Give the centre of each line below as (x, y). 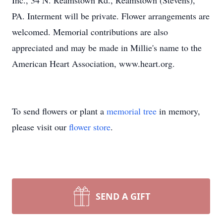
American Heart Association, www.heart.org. (93, 63)
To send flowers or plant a (59, 111)
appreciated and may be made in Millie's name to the (107, 48)
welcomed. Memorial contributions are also (90, 32)
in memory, (178, 111)
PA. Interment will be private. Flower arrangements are (111, 16)
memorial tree (132, 111)
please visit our (40, 127)
